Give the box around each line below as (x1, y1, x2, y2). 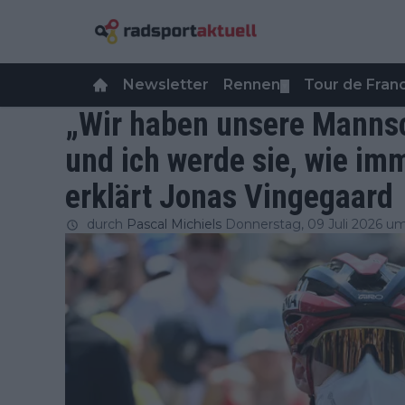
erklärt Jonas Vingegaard (65, 178, 393, 216)
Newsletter (123, 76, 209, 93)
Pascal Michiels (127, 216, 221, 232)
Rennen (223, 76, 280, 93)
